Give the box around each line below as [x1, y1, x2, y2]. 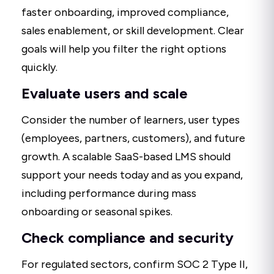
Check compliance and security [21, 229, 234, 247]
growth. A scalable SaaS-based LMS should [21, 150, 231, 164]
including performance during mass [21, 187, 196, 201]
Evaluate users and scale [21, 84, 188, 103]
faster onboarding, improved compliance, [21, 6, 229, 20]
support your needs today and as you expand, [21, 168, 243, 182]
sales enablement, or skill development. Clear [21, 24, 244, 38]
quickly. [21, 61, 57, 75]
